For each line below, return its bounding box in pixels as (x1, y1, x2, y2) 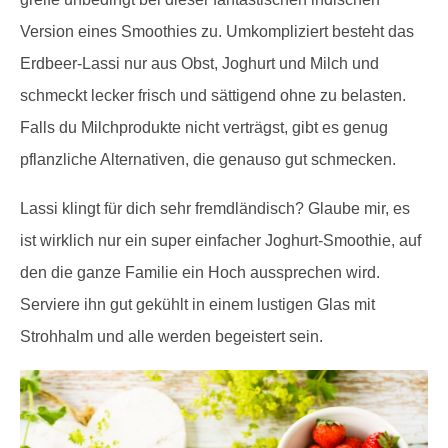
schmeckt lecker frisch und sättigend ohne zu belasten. (20, 87, 406, 105)
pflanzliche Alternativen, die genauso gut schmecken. (20, 151, 396, 169)
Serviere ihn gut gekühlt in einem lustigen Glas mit (20, 296, 375, 314)
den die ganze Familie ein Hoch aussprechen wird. (20, 264, 380, 282)
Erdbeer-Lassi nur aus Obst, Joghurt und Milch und (20, 55, 379, 73)
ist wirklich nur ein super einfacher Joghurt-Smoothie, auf (20, 232, 421, 250)
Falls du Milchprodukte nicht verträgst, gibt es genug (20, 119, 388, 137)
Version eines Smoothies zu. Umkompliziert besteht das (20, 23, 414, 41)
